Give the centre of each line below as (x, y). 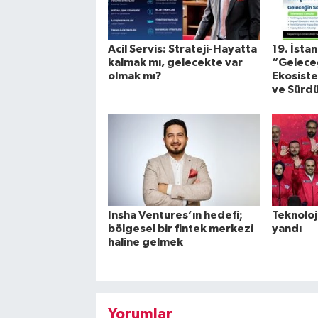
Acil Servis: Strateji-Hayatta (182, 49)
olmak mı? (134, 76)
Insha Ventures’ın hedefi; (175, 215)
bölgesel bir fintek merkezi (180, 229)
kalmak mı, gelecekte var (175, 62)
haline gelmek (145, 242)
